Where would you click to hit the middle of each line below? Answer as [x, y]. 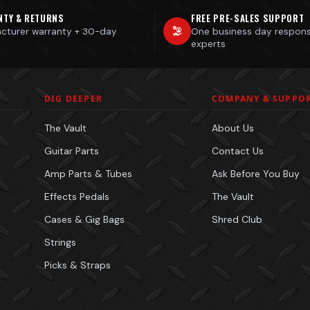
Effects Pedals [77, 196]
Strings [60, 242]
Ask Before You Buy [256, 173]
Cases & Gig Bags [84, 219]
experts [208, 44]
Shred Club [237, 219]
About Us [233, 128]
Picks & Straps [77, 265]
